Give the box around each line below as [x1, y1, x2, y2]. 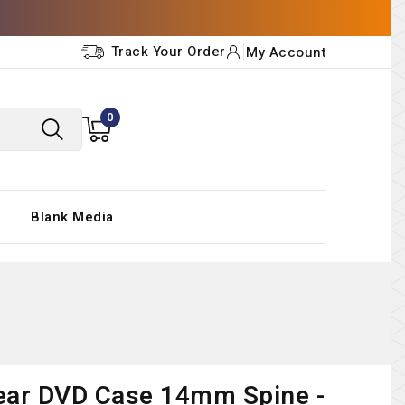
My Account [246, 42, 326, 62]
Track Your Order [110, 42, 226, 61]
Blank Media [31, 207, 114, 227]
